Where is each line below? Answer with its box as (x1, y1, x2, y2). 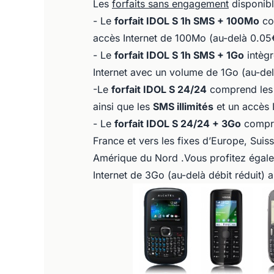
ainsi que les (93, 100, 153, 113)
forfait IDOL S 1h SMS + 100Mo (114, 15, 259, 27)
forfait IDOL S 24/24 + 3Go (114, 117, 241, 130)
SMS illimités (153, 100, 213, 113)
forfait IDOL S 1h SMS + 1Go (114, 49, 244, 61)
